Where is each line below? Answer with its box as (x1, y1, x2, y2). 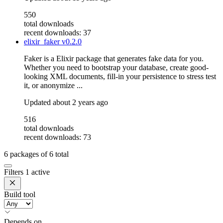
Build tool (4, 190, 35, 199)
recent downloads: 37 (24, 28, 91, 37)
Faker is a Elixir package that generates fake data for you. (24, 54, 204, 63)
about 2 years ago (53, 98, 108, 107)
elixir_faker (24, 37, 62, 46)
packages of (8, 150, 49, 159)
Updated (24, 98, 53, 107)
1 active (25, 168, 50, 177)
